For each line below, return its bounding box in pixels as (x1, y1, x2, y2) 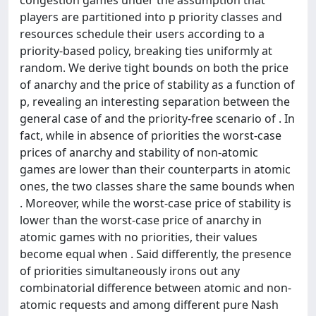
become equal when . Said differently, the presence (20, 245, 291, 262)
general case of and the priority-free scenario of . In (20, 110, 295, 126)
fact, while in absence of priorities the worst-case (20, 127, 281, 143)
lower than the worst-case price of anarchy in (20, 212, 262, 228)
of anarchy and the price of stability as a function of (20, 76, 295, 92)
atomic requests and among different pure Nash (20, 296, 279, 312)
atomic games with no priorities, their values (20, 229, 257, 245)
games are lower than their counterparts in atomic (20, 161, 291, 177)
